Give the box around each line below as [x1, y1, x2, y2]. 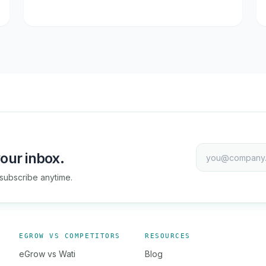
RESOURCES [145, 232, 191, 240]
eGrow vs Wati [19, 249, 75, 259]
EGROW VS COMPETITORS [19, 232, 121, 240]
